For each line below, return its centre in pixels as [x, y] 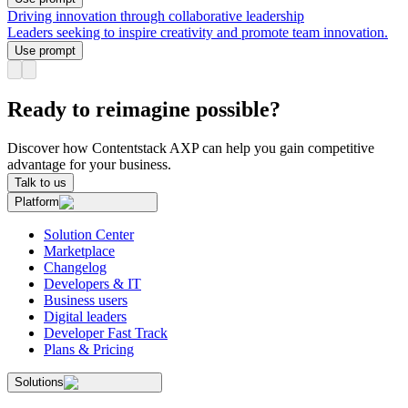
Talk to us [41, 182]
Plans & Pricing [89, 349]
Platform [37, 201]
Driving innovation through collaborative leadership [156, 16]
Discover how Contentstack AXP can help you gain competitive [191, 148]
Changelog [75, 267]
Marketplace [79, 250]
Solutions [39, 382]
